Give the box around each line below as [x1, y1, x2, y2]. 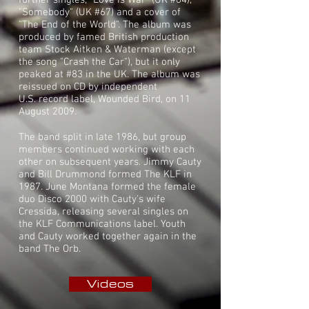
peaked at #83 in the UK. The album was [19, 68, 200, 81]
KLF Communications [36, 218, 131, 230]
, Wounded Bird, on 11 [93, 93, 190, 106]
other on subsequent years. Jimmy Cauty [19, 156, 201, 168]
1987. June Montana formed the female [19, 181, 196, 193]
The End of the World [22, 19, 116, 31]
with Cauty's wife [87, 193, 166, 206]
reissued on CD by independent [19, 81, 157, 93]
